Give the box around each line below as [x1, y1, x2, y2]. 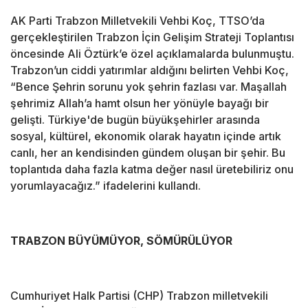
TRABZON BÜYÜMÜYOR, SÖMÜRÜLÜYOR [10, 234, 232, 248]
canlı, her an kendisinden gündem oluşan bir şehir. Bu [10, 146, 285, 160]
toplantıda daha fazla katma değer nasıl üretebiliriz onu [10, 162, 294, 177]
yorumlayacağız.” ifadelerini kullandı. [10, 179, 201, 193]
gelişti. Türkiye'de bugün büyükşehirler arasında [10, 113, 260, 127]
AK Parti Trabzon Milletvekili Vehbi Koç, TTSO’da [10, 14, 265, 28]
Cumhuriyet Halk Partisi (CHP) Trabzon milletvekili [10, 289, 268, 303]
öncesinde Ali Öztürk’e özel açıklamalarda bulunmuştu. [10, 47, 294, 61]
